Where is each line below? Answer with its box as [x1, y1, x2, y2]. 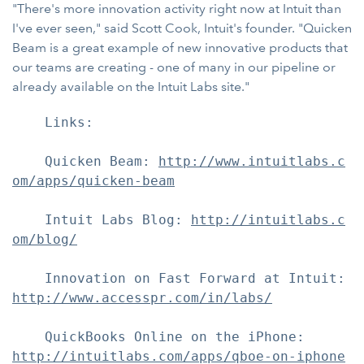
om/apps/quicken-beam [12, 173, 175, 188]
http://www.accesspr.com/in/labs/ [12, 290, 272, 305]
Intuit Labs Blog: [12, 212, 191, 227]
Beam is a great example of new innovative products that [12, 40, 348, 55]
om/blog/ [12, 232, 77, 247]
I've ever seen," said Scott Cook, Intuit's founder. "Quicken [12, 20, 352, 36]
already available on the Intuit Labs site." [12, 79, 249, 94]
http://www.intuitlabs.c [158, 154, 345, 169]
